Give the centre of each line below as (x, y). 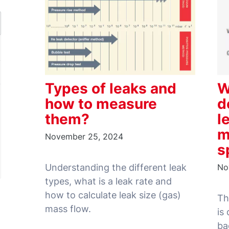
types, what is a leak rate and (108, 181)
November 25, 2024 (84, 136)
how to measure (101, 104)
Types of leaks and (111, 88)
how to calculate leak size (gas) (113, 195)
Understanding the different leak (116, 167)
